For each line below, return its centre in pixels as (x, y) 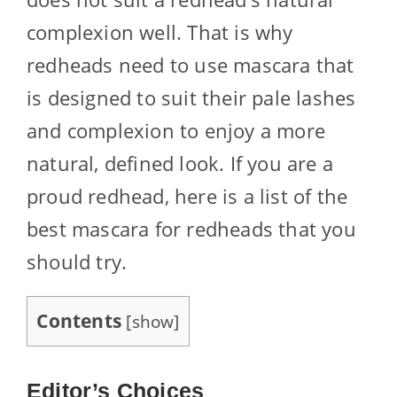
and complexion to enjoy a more (176, 130)
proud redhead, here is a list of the (187, 195)
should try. (77, 261)
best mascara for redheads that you (191, 228)
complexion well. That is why (160, 31)
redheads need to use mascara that (191, 64)
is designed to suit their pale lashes (191, 97)
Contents (79, 320)
